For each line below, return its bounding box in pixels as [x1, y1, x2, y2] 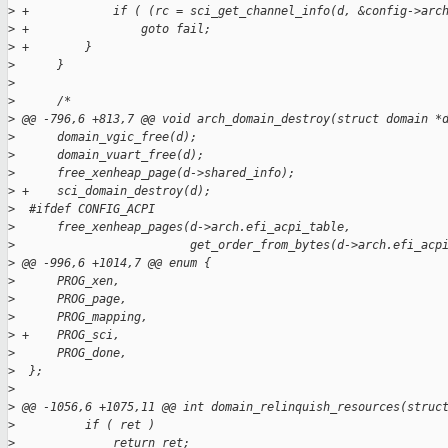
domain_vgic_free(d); [15, 130, 197, 145]
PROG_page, [15, 292, 127, 307]
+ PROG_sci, [15, 328, 120, 343]
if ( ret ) [15, 418, 155, 433]
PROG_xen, [15, 274, 120, 289]
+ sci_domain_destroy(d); [15, 184, 211, 199]
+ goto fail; [15, 22, 211, 37]
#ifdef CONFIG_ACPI [15, 202, 155, 217]
